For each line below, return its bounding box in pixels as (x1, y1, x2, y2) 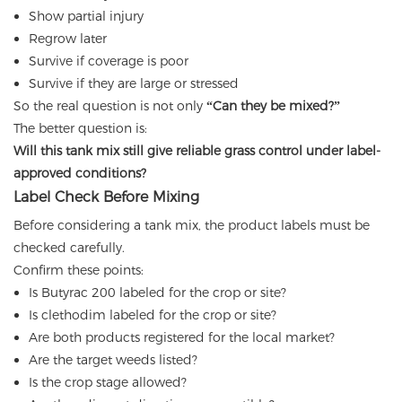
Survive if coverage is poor (28, 53, 188, 70)
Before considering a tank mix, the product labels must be (13, 217, 370, 234)
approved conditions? (13, 165, 146, 182)
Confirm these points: (13, 262, 144, 279)
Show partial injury (28, 8, 144, 25)
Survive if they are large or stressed (28, 75, 239, 92)
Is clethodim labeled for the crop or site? (28, 307, 276, 324)
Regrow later (28, 31, 107, 48)
